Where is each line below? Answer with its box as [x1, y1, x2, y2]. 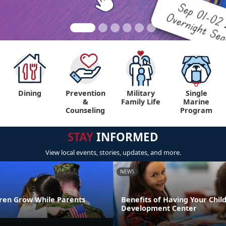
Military [127, 88, 155, 98]
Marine [183, 97, 209, 107]
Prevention [65, 88, 105, 98]
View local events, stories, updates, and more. [45, 148, 181, 157]
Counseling [66, 105, 105, 116]
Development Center [121, 203, 197, 213]
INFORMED [93, 129, 158, 145]
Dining [18, 88, 41, 98]
